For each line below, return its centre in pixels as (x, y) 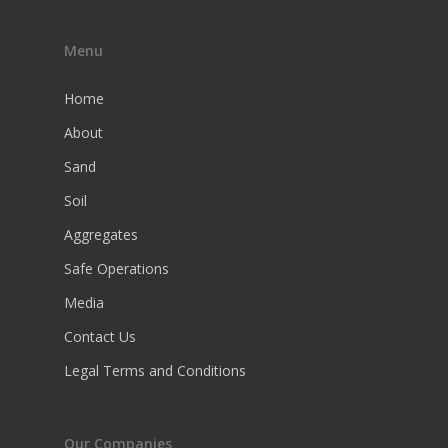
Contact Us (100, 337)
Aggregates (101, 235)
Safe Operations (116, 269)
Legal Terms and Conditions (155, 371)
